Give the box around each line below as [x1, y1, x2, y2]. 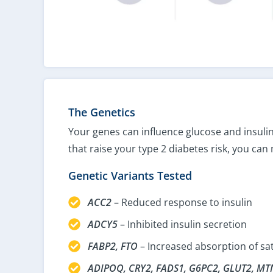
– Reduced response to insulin [112, 196, 252, 210]
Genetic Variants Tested [68, 168, 192, 183]
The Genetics [68, 104, 135, 119]
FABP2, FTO [88, 239, 138, 253]
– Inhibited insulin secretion [118, 218, 247, 232]
